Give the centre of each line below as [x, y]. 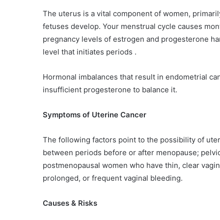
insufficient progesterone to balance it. [110, 89]
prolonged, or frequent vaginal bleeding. [113, 178]
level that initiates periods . [90, 52]
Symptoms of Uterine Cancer [95, 114]
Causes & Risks [70, 203]
